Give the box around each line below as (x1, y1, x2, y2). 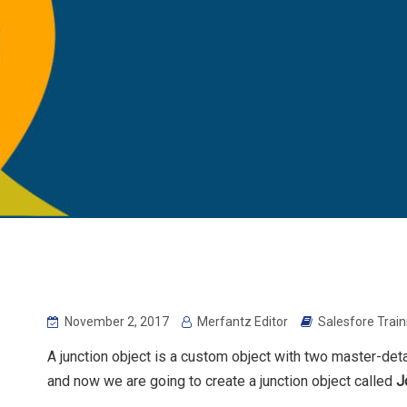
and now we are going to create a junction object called (47, 372, 396, 391)
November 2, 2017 (62, 314, 169, 330)
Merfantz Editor (194, 314, 288, 330)
